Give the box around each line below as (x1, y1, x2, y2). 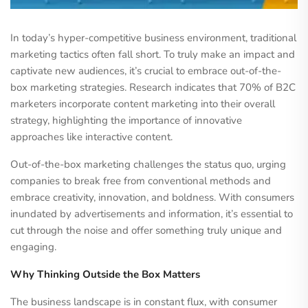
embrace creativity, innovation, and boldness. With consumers (10, 190, 294, 204)
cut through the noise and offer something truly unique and (10, 223, 282, 237)
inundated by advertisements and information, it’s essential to (10, 207, 293, 221)
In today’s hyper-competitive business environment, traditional (10, 31, 296, 45)
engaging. (10, 240, 56, 254)
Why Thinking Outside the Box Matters (10, 267, 200, 281)
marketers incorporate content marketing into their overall (10, 97, 275, 111)
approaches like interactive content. (10, 130, 173, 144)
